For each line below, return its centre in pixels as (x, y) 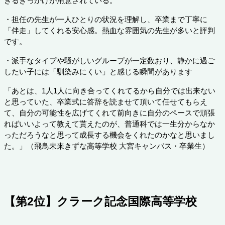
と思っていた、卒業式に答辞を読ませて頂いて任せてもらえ (106, 102)
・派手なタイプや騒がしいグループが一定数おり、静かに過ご (109, 61)
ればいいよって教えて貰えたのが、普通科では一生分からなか (109, 124)
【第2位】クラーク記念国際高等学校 (100, 202)
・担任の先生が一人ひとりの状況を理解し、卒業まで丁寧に (106, 20)
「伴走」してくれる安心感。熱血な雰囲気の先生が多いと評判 (109, 31)
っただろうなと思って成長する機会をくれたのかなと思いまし (109, 135)
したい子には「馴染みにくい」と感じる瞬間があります (98, 72)
